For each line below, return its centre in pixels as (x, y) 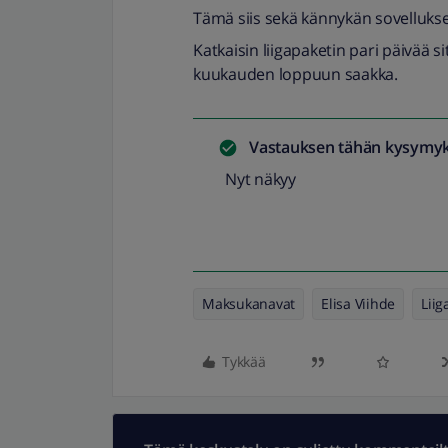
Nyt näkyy (260, 179)
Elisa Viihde (358, 303)
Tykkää (244, 361)
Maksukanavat (248, 303)
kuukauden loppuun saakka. (295, 74)
